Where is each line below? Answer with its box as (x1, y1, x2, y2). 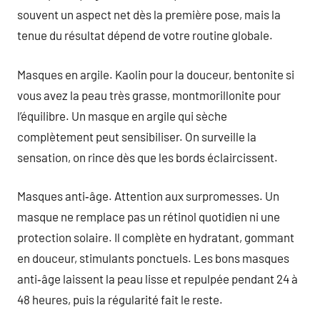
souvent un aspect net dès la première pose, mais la (17, 7, 281, 21)
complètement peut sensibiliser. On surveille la (17, 129, 256, 144)
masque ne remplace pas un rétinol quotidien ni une (17, 209, 280, 224)
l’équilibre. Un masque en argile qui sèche (17, 108, 227, 123)
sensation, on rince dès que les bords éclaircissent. (17, 149, 278, 164)
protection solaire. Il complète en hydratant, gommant (17, 230, 294, 244)
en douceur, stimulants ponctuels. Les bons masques (17, 251, 289, 265)
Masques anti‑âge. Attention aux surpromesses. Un (17, 189, 279, 203)
